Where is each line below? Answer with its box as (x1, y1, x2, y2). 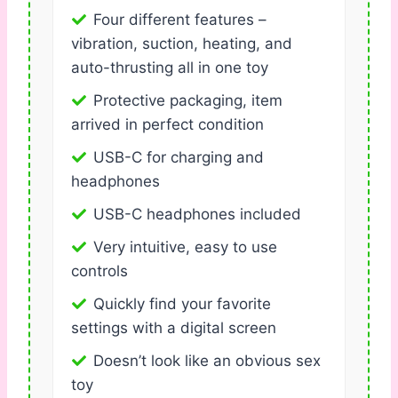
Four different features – (93, 11, 267, 29)
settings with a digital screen (71, 319, 276, 338)
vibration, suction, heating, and (71, 35, 292, 53)
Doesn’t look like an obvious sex (93, 352, 321, 370)
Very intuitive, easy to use (93, 238, 277, 257)
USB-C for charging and (93, 148, 264, 167)
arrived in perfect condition (71, 115, 264, 134)
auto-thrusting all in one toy (71, 59, 268, 77)
